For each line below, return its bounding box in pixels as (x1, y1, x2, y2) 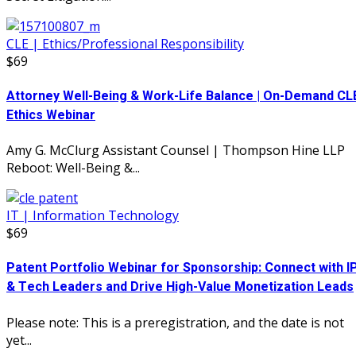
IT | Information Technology (6, 207, 179, 225)
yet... (6, 331, 32, 349)
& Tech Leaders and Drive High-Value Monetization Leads (6, 277, 354, 297)
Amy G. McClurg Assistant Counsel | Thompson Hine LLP (6, 141, 345, 160)
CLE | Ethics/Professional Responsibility (6, 34, 244, 52)
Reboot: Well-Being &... (6, 159, 140, 177)
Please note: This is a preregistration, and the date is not (6, 313, 344, 331)
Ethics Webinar (6, 105, 95, 125)
